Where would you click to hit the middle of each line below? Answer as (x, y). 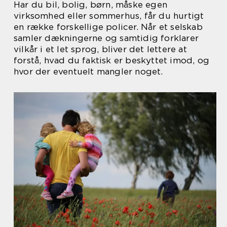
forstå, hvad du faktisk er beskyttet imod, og (112, 60)
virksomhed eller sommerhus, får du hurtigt (109, 16)
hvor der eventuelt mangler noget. (88, 71)
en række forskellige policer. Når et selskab (108, 27)
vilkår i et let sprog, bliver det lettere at (100, 49)
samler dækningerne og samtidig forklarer (106, 38)
